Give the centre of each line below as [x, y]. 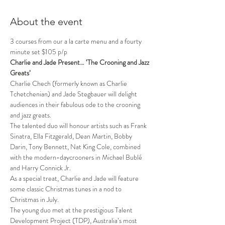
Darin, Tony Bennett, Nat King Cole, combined [76, 147]
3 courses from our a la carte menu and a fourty [77, 41]
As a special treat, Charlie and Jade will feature [75, 178]
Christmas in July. [34, 199]
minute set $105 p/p [39, 52]
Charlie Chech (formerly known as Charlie [69, 83]
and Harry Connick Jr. [40, 168]
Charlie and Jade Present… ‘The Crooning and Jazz [80, 62]
